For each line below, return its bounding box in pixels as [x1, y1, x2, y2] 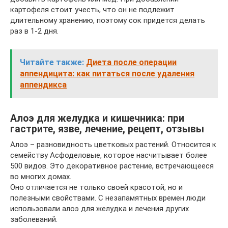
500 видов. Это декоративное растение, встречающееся [10, 161, 214, 170]
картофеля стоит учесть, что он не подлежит [10, 5, 175, 14]
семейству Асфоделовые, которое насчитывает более [10, 150, 207, 160]
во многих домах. [10, 172, 71, 181]
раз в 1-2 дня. [10, 26, 59, 36]
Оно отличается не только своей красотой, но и [10, 182, 183, 192]
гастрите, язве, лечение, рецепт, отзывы [10, 123, 204, 135]
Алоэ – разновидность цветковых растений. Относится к [10, 139, 216, 149]
